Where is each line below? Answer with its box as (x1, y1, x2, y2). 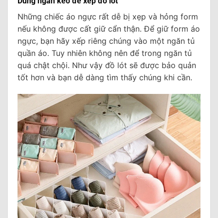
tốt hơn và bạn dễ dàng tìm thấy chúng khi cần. (18, 72, 192, 82)
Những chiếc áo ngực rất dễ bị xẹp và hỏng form (18, 11, 198, 21)
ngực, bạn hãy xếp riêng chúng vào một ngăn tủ (18, 36, 195, 46)
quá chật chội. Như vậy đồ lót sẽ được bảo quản (18, 60, 196, 70)
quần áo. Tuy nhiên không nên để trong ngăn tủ (18, 48, 192, 58)
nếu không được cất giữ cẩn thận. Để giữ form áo (18, 23, 200, 34)
